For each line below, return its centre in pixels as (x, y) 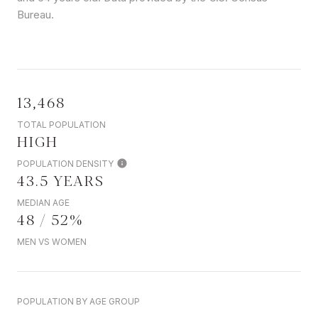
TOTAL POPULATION (61, 125)
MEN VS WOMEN (52, 242)
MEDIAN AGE (43, 203)
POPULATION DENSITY (65, 164)
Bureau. (35, 15)
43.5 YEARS (61, 180)
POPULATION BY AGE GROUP (78, 302)
